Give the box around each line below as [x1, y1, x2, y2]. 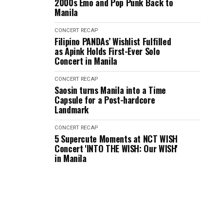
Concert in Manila [54, 54, 117, 67]
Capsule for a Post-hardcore [54, 93, 155, 106]
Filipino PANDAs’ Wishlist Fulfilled [54, 35, 171, 48]
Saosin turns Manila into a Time [54, 84, 166, 96]
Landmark [54, 103, 89, 116]
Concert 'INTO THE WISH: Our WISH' [54, 142, 178, 155]
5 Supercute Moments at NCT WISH [54, 132, 178, 145]
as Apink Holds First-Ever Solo [54, 45, 160, 57]
